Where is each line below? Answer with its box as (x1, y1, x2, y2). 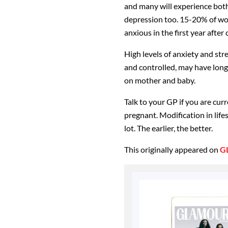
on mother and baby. (124, 75, 195, 85)
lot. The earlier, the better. (124, 123, 213, 133)
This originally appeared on (124, 145, 220, 155)
